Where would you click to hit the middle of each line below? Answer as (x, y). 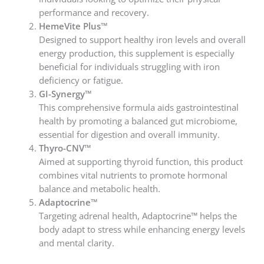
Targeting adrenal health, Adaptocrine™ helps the (138, 216)
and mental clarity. (77, 243)
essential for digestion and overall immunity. (130, 135)
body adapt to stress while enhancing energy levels (142, 230)
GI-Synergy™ (66, 94)
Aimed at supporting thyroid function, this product (141, 162)
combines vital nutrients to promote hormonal (133, 175)
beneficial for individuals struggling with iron (130, 67)
